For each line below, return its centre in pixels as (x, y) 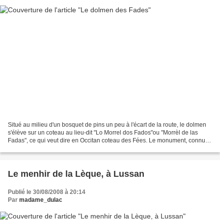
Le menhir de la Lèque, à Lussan (76, 174)
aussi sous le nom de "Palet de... (51, 149)
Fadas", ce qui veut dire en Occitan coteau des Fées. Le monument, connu (107, 141)
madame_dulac (41, 200)
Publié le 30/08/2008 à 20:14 (47, 192)
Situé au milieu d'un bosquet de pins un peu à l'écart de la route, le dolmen (107, 125)
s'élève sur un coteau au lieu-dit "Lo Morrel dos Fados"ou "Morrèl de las (103, 133)
